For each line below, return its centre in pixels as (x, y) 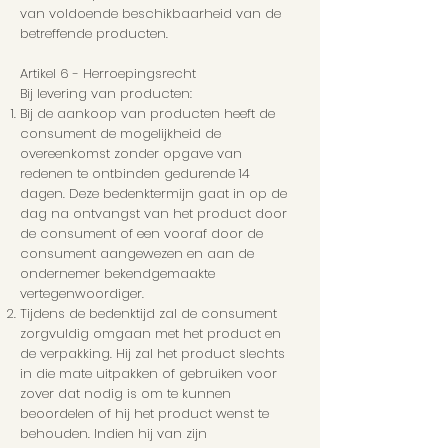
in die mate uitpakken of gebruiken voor (148, 374)
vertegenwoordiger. (82, 294)
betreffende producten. (94, 34)
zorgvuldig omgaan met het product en (150, 334)
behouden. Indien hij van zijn (113, 434)
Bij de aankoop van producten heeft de (147, 114)
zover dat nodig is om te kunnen (125, 394)
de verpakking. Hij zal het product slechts (152, 354)
